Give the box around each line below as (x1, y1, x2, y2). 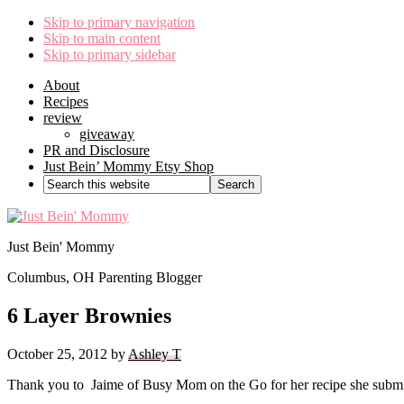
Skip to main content (43, 31, 161, 46)
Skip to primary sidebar (43, 47, 176, 62)
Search (42, 174, 81, 189)
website (42, 207, 86, 222)
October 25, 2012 (7, 345, 107, 362)
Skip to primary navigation (43, 14, 195, 30)
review (43, 110, 82, 125)
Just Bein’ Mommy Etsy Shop (43, 159, 214, 174)
